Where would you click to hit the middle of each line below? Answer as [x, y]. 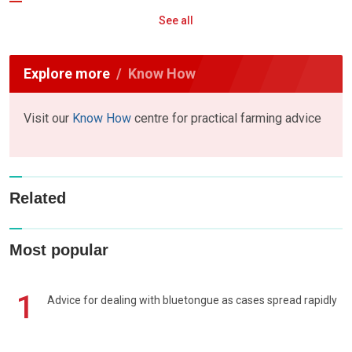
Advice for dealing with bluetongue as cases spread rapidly [192, 301]
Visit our [48, 118]
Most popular [59, 250]
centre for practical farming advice [226, 118]
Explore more [67, 73]
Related [38, 198]
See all [176, 20]
